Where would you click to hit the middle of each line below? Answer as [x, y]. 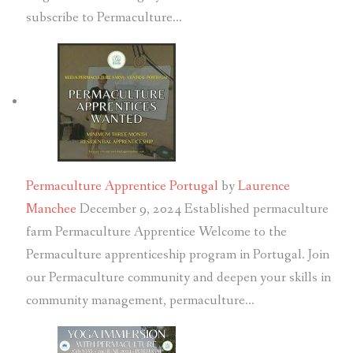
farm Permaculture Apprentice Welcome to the [156, 232]
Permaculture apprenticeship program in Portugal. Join [177, 255]
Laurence [264, 187]
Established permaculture [256, 210]
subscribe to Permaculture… [104, 18]
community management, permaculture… [140, 301]
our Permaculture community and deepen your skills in [178, 278]
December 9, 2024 [130, 210]
